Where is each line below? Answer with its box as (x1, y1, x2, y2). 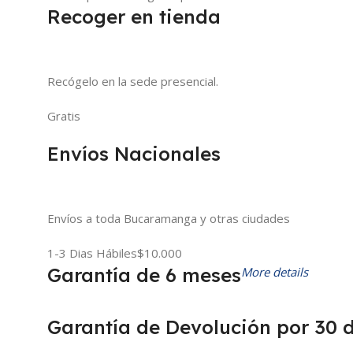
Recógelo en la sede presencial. (47, 72, 218, 89)
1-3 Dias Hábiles (47, 244, 137, 261)
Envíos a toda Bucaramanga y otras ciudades (47, 210, 290, 226)
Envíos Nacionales (47, 141, 221, 165)
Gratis (47, 107, 80, 124)
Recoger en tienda (47, 4, 221, 28)
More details (241, 263, 308, 280)
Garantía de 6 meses (47, 262, 241, 287)
